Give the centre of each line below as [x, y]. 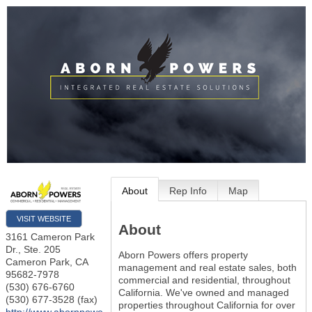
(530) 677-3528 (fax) [52, 300]
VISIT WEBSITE [44, 219]
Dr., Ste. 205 [33, 250]
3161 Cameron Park [50, 237]
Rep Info [188, 190]
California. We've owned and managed [204, 292]
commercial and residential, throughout [205, 280]
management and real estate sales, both [208, 267]
